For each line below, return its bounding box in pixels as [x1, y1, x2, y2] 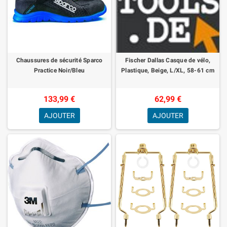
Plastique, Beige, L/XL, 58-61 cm [121, 66, 214, 74]
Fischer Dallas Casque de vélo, [125, 56, 211, 64]
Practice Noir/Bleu [33, 66, 85, 74]
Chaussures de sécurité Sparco [16, 56, 103, 64]
